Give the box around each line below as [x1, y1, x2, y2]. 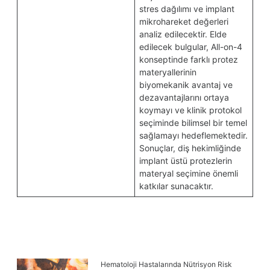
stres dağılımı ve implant [139, 4, 234, 14]
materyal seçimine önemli [139, 168, 238, 178]
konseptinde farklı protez [139, 54, 238, 64]
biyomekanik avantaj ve [139, 80, 233, 90]
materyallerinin [139, 67, 196, 77]
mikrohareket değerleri [139, 16, 228, 27]
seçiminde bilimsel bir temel [139, 118, 247, 128]
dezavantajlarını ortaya [139, 92, 229, 102]
